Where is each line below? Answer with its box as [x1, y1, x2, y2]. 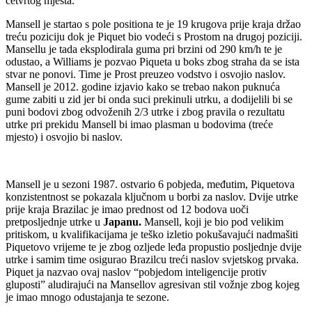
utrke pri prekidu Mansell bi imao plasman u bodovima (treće [6, 118, 273, 130]
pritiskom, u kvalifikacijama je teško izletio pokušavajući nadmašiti [6, 228, 298, 240]
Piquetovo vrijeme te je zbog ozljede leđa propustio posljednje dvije [6, 240, 302, 253]
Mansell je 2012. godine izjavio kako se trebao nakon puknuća [6, 80, 280, 93]
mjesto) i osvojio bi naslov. [6, 130, 123, 143]
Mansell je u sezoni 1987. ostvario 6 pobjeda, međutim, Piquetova [6, 178, 295, 190]
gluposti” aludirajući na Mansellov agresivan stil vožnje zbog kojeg [6, 278, 299, 290]
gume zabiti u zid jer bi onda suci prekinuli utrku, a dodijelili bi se [6, 93, 292, 105]
